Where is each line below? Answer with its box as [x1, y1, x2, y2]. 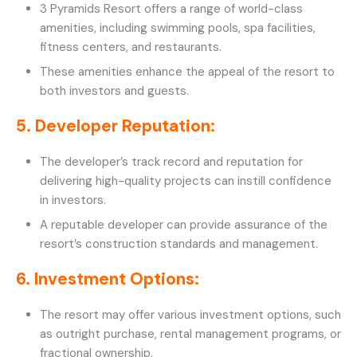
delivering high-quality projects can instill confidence [40, 172, 331, 189]
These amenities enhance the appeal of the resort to [40, 63, 335, 80]
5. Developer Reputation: [16, 114, 215, 137]
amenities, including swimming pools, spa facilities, [40, 19, 316, 36]
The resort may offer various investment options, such [40, 306, 341, 323]
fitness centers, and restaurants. [40, 38, 222, 55]
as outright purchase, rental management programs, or [40, 325, 341, 342]
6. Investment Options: [16, 267, 199, 290]
